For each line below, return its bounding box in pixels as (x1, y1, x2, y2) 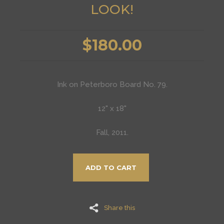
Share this (104, 204, 135, 212)
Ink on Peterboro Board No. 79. (56, 80, 167, 89)
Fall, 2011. (95, 128, 128, 137)
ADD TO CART (85, 163, 136, 171)
